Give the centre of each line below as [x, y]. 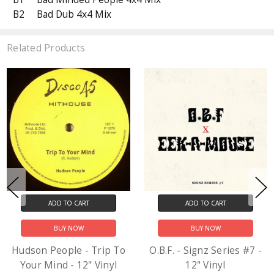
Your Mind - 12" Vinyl [68, 265]
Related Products [46, 48]
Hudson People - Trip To [68, 250]
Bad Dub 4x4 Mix [74, 15]
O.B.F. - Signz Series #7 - [206, 250]
